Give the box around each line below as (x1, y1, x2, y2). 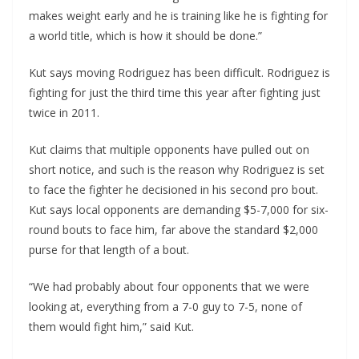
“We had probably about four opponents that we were (29, 279, 309, 295)
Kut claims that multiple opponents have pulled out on (29, 142, 309, 158)
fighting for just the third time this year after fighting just (29, 85, 321, 101)
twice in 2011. (29, 105, 99, 121)
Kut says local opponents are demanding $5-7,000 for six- (29, 202, 329, 218)
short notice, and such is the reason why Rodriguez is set (29, 162, 325, 178)
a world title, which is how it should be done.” (29, 28, 262, 44)
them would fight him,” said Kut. (29, 319, 194, 335)
